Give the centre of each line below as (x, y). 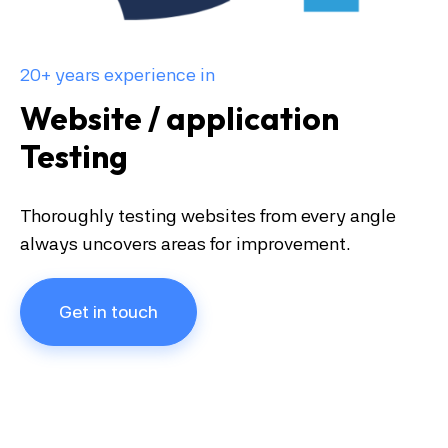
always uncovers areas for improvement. (185, 244)
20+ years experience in (117, 75)
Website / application (179, 118)
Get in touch (108, 312)
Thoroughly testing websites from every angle (208, 216)
